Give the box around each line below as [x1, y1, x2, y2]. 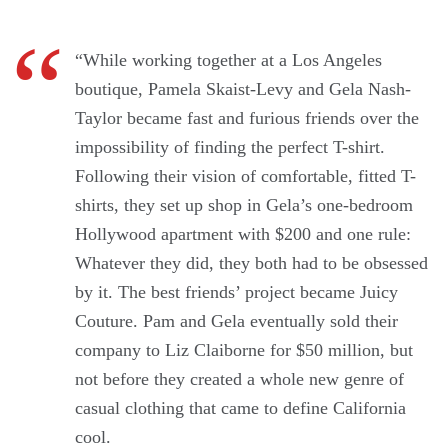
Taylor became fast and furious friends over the [75, 108, 419, 129]
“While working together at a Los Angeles [75, 50, 382, 71]
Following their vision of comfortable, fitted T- [75, 166, 416, 187]
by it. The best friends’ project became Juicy [75, 282, 398, 303]
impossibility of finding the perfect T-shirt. [75, 137, 385, 158]
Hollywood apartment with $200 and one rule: [75, 224, 411, 245]
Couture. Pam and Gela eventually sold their [75, 311, 398, 332]
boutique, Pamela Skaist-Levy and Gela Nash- [75, 79, 411, 100]
